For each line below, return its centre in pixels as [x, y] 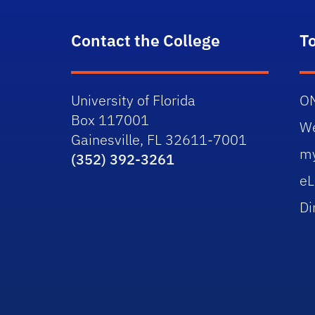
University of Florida [134, 100]
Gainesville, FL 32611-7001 [159, 140]
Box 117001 [110, 120]
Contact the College [146, 40]
